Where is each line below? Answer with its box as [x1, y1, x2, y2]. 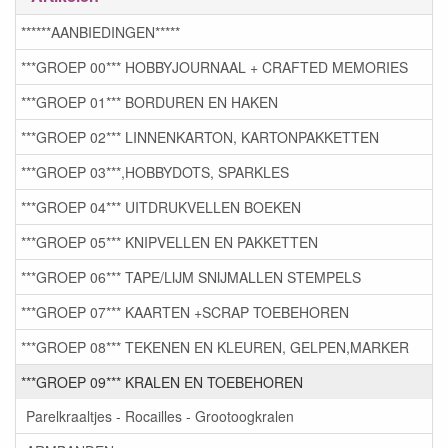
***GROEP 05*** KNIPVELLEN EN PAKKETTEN [21, 232, 318, 253]
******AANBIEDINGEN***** [21, 22, 180, 43]
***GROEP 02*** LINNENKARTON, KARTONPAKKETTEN [21, 127, 379, 148]
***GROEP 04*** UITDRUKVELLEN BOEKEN [21, 197, 301, 218]
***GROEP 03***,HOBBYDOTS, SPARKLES [21, 162, 289, 183]
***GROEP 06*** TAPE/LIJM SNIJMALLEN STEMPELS [21, 267, 361, 288]
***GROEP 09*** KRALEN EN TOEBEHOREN [21, 372, 303, 393]
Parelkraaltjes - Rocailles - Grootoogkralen [26, 406, 294, 427]
